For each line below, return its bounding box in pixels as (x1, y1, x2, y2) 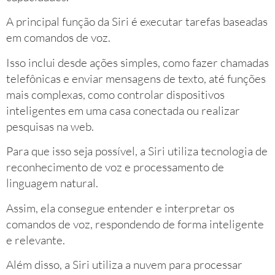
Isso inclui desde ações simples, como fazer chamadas (6, 55, 269, 70)
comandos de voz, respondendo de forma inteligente (6, 216, 264, 231)
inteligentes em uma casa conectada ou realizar (6, 103, 240, 118)
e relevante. (6, 232, 65, 247)
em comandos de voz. (6, 30, 110, 45)
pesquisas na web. (6, 118, 94, 134)
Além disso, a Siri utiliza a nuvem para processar (6, 257, 242, 272)
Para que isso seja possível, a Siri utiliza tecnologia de (6, 144, 268, 159)
